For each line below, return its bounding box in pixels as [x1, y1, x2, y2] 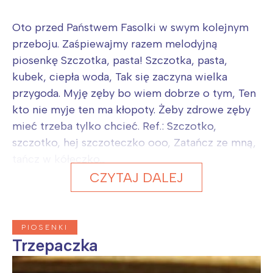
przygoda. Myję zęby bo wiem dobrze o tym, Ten [12, 86, 256, 100]
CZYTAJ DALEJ [90, 169, 183, 185]
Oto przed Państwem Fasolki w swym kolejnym [12, 20, 249, 34]
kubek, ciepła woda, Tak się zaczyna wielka [12, 69, 227, 83]
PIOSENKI [21, 222, 68, 232]
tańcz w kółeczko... [12, 152, 105, 166]
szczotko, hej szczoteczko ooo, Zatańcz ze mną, [12, 135, 256, 149]
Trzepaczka [12, 235, 98, 255]
